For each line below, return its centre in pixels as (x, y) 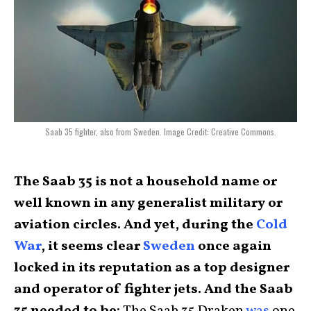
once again (233, 246)
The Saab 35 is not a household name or (145, 182)
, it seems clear (92, 246)
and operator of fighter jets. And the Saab (153, 289)
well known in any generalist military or (148, 203)
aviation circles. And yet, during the (135, 225)
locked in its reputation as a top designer (152, 268)
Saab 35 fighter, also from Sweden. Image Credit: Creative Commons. (161, 132)
